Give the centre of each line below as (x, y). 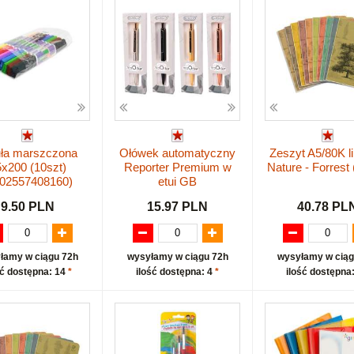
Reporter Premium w (177, 168)
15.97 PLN (177, 206)
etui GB (177, 182)
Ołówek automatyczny (177, 153)
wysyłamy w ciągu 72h (177, 256)
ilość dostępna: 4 (175, 271)
